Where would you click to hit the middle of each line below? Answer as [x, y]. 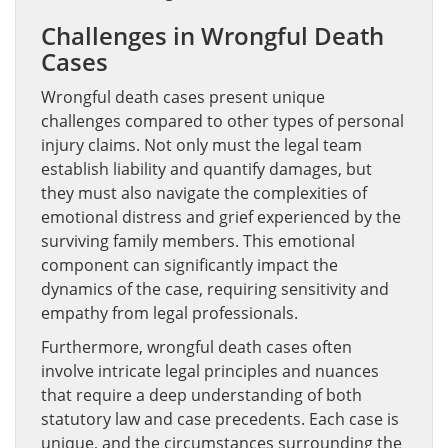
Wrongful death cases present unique [183, 96]
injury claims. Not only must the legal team [201, 144]
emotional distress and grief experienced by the [221, 216]
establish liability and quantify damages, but [206, 168]
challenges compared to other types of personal [222, 120]
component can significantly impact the [189, 264]
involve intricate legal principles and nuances [210, 370]
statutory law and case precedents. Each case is [220, 418]
